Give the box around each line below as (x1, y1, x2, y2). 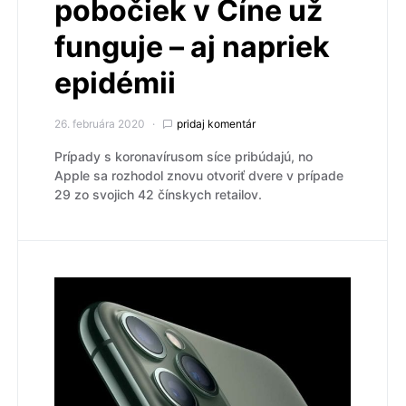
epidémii (54, 65, 176, 101)
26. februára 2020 (54, 117, 145, 131)
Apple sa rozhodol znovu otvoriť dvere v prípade (54, 168, 343, 184)
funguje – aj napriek (54, 29, 330, 65)
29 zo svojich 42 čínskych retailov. (54, 187, 262, 203)
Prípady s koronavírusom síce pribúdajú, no (54, 149, 313, 165)
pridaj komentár (177, 117, 256, 131)
